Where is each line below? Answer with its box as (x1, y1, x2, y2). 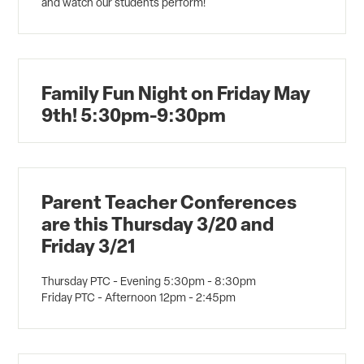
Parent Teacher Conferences (41, 188, 297, 215)
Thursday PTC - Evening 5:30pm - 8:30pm (41, 274, 257, 289)
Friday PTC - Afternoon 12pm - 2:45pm (41, 290, 236, 305)
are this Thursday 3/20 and (41, 210, 275, 237)
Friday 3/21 (41, 232, 136, 259)
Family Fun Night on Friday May (41, 80, 311, 106)
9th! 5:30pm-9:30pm (41, 102, 227, 128)
